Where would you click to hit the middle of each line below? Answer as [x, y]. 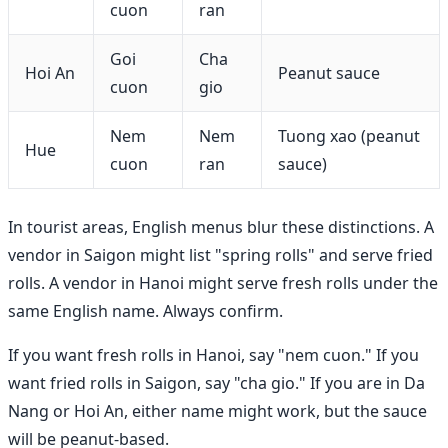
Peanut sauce [329, 72]
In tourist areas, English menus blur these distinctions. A [221, 226]
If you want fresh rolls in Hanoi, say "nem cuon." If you [213, 354]
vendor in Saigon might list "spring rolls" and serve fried [220, 254]
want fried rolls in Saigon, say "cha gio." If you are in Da [216, 382]
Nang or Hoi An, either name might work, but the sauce [217, 410]
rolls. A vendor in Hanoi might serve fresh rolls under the [223, 282]
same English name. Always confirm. [145, 310]
